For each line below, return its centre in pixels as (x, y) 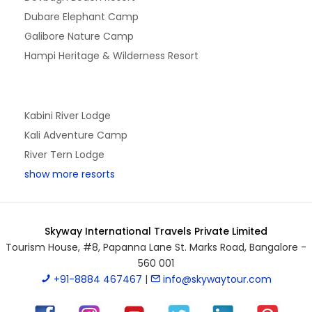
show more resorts (70, 174)
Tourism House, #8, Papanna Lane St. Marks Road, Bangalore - (156, 248)
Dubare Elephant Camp (81, 17)
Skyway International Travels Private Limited (156, 232)
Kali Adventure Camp (76, 135)
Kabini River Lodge (68, 116)
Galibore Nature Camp (79, 37)
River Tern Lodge (64, 155)
